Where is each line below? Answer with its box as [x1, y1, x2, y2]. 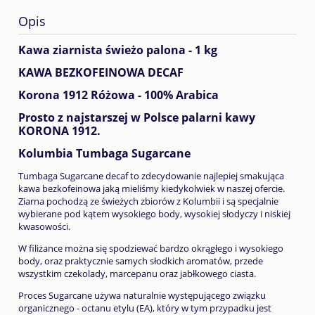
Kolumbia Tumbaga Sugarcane [18, 146, 191, 162]
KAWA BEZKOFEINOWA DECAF [18, 65, 184, 81]
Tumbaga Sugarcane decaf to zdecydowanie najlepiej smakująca [18, 169, 284, 183]
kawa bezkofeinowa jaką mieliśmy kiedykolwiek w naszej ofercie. [18, 182, 285, 195]
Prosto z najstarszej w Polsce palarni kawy [18, 110, 255, 126]
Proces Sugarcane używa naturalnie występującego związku [18, 289, 266, 302]
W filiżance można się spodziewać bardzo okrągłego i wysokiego [18, 242, 283, 255]
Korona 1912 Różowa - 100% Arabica [18, 87, 219, 103]
